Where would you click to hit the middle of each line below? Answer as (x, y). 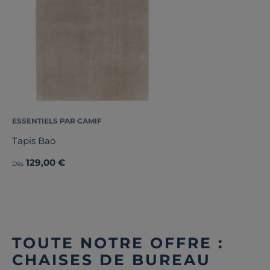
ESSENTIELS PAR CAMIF (57, 121)
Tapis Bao (34, 140)
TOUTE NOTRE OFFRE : (118, 243)
